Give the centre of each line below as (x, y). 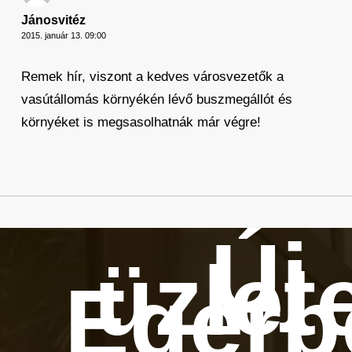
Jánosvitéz (53, 20)
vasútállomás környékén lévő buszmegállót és (156, 99)
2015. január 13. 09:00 (63, 35)
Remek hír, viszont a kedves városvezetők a (152, 77)
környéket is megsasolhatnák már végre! (141, 122)
